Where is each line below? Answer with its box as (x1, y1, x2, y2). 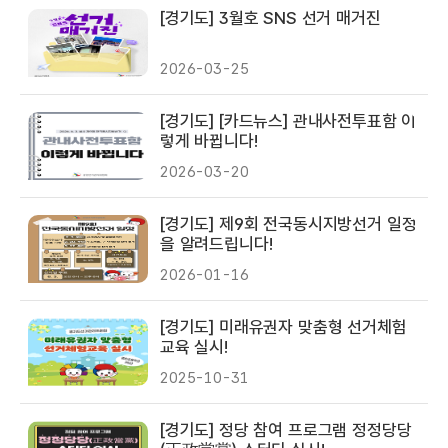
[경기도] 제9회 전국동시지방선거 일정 (160, 214, 417, 234)
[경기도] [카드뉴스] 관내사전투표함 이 (160, 111, 417, 131)
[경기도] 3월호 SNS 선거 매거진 (160, 8, 381, 28)
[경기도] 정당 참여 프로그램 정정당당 (160, 420, 412, 440)
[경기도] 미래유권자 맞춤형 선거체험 (160, 317, 407, 337)
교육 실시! (160, 337, 228, 357)
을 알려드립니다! (160, 234, 273, 254)
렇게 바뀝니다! (160, 131, 258, 151)
